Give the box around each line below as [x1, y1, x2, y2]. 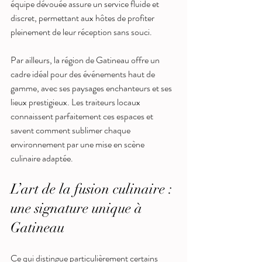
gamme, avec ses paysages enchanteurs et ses [11, 81, 174, 95]
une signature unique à [11, 199, 146, 217]
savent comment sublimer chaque [11, 123, 132, 137]
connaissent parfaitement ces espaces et [11, 109, 155, 123]
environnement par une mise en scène [11, 137, 146, 151]
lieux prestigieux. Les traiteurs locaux [11, 95, 142, 109]
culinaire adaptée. [11, 151, 73, 165]
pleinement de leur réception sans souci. [11, 25, 152, 39]
